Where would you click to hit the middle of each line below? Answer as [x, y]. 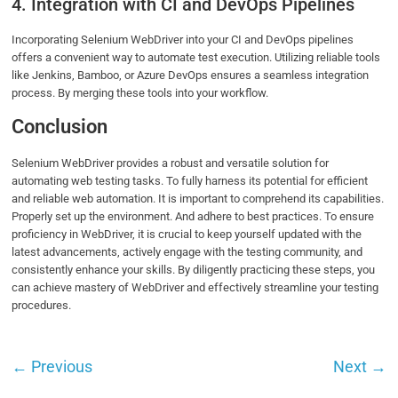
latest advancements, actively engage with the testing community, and [187, 252]
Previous [60, 367]
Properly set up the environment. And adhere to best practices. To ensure [193, 217]
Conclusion [60, 127]
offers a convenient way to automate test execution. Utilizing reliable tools [196, 58]
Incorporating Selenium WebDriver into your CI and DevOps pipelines [183, 40]
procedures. [43, 306]
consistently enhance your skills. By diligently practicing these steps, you [194, 270]
